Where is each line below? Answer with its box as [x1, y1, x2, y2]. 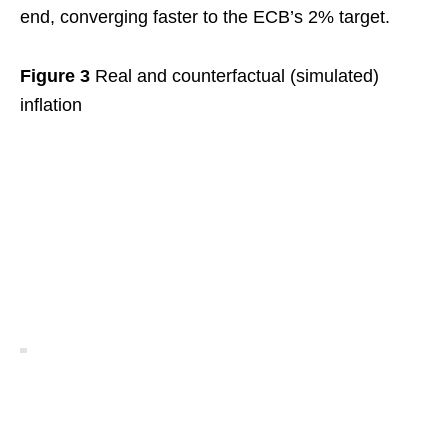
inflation [20, 95, 82, 116]
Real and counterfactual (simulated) [90, 66, 379, 87]
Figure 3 [20, 66, 90, 87]
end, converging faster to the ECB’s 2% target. [20, 7, 390, 28]
